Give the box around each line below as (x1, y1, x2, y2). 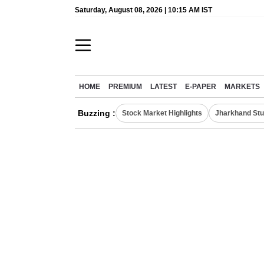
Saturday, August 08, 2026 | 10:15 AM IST (75, 6, 212, 14)
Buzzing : (78, 108, 115, 118)
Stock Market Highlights (122, 109, 202, 117)
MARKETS (225, 83, 260, 90)
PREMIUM (108, 83, 142, 90)
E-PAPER (185, 83, 216, 90)
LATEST (150, 83, 177, 90)
